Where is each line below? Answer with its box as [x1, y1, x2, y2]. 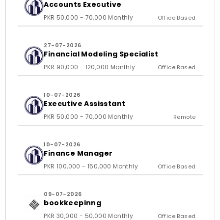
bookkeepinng [44, 198, 102, 208]
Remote [173, 113, 196, 121]
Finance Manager [44, 148, 113, 158]
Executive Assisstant [44, 99, 126, 109]
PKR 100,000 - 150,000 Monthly [44, 162, 138, 170]
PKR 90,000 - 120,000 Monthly [44, 63, 136, 71]
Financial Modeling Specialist [44, 49, 158, 59]
